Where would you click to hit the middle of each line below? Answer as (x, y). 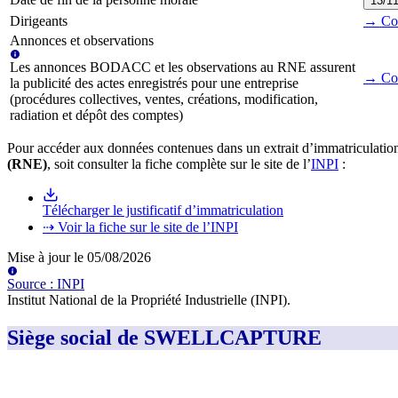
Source (27, 284)
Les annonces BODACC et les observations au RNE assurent (183, 68)
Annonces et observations (82, 41)
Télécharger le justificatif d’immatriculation (163, 211)
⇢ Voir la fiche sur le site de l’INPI (140, 227)
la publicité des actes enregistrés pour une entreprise (154, 84)
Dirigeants (39, 21)
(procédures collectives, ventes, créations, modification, (164, 99)
